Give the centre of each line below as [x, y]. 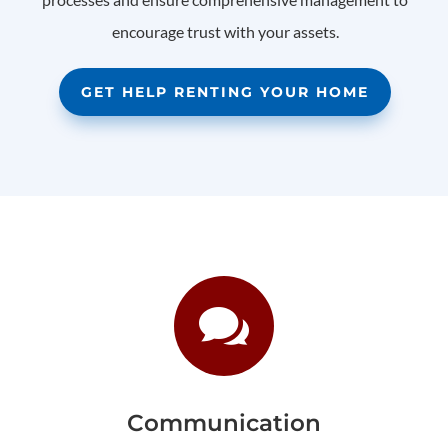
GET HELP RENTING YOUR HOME [225, 91]
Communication [224, 422]
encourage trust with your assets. [225, 32]
